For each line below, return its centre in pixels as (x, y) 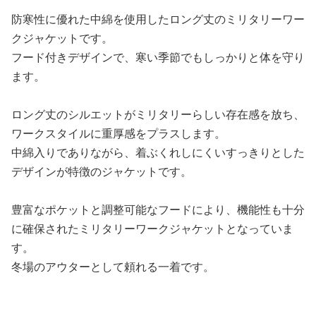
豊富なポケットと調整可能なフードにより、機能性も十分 (158, 209)
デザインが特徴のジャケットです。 (102, 171)
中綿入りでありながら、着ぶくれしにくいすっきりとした (158, 152)
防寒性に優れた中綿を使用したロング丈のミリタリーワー (158, 19)
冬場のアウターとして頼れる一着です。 (113, 267)
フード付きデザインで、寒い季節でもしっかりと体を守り (158, 57)
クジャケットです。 (62, 38)
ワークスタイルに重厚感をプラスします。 (119, 133)
